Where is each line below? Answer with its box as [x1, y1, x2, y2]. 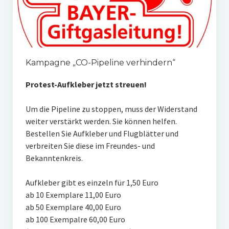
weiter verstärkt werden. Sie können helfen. [25, 116, 177, 127]
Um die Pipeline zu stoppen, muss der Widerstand [25, 104, 197, 114]
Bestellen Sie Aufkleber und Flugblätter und [25, 128, 178, 139]
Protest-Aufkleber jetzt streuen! [25, 79, 147, 90]
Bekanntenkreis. [25, 153, 83, 164]
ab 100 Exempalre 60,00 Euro [25, 214, 125, 225]
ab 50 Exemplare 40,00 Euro [25, 202, 121, 213]
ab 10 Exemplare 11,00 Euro [25, 190, 121, 200]
